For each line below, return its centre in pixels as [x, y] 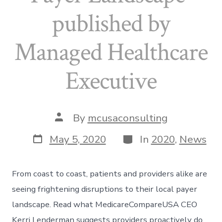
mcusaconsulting [127, 118]
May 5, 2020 [78, 139]
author [70, 127]
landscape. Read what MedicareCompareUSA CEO [105, 205]
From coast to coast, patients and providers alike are [110, 174]
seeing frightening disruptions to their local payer [105, 189]
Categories [147, 137]
